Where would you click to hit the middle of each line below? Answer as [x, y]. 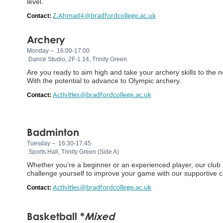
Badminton [53, 132]
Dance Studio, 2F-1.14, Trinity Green [77, 59]
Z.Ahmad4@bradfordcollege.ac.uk [104, 16]
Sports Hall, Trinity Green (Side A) [73, 152]
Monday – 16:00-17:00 [58, 51]
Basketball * [56, 216]
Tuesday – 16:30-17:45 [59, 143]
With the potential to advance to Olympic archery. [104, 80]
